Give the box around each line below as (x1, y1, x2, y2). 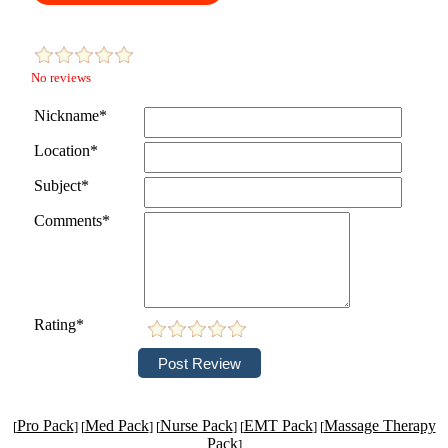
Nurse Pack (159, 417, 233, 434)
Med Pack (84, 417, 149, 434)
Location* (34, 142, 98, 159)
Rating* (34, 316, 84, 333)
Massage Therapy (323, 417, 436, 434)
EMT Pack (243, 417, 313, 434)
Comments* (34, 212, 110, 229)
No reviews (31, 70, 91, 85)
